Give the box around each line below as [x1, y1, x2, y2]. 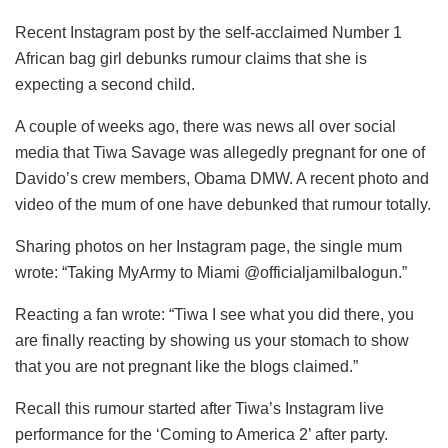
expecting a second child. [15, 75, 195, 93]
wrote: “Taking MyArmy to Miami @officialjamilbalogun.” [15, 263, 407, 281]
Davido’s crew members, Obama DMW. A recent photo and [15, 169, 429, 187]
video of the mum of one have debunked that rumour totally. [15, 195, 431, 213]
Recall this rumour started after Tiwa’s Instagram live [15, 399, 384, 417]
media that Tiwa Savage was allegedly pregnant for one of [15, 143, 425, 161]
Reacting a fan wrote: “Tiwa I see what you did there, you [15, 305, 414, 323]
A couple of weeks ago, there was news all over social [15, 117, 396, 135]
